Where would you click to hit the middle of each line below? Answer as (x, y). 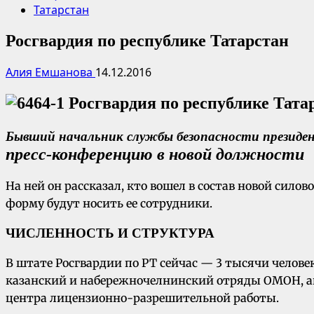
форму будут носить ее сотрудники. (109, 204)
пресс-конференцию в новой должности (155, 155)
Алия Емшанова (50, 72)
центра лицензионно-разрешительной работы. (142, 298)
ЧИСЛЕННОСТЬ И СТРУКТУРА (110, 233)
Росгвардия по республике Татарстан (147, 40)
